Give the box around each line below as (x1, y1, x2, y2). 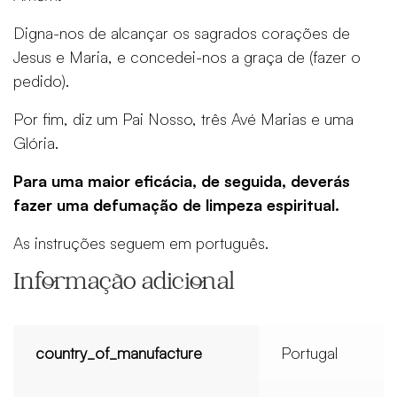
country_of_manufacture (35, 342, 203, 362)
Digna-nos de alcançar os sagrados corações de (13, 22, 350, 43)
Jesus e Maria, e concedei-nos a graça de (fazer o (13, 46, 361, 66)
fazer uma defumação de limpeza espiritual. (13, 194, 339, 214)
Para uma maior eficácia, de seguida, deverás (13, 170, 350, 191)
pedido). (13, 70, 69, 90)
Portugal (281, 342, 339, 362)
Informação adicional (13, 270, 235, 297)
